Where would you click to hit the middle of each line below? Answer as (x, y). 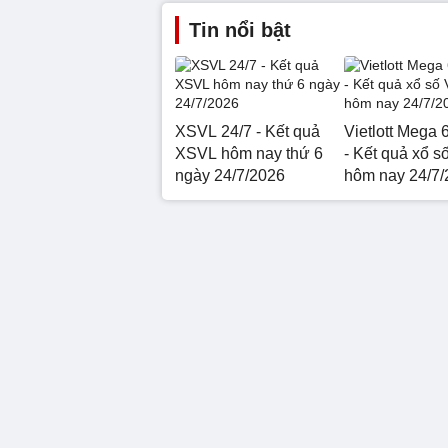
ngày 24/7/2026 (230, 175)
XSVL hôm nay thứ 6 (249, 153)
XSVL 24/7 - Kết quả (247, 131)
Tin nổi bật (240, 30)
